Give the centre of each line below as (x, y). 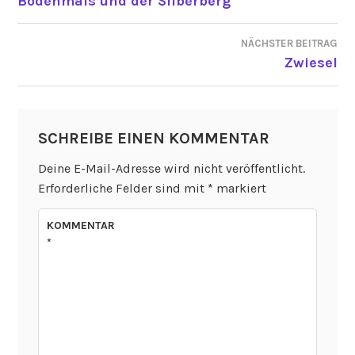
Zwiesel (311, 63)
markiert (239, 188)
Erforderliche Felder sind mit (122, 188)
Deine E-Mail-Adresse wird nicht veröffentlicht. (171, 168)
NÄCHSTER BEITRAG (289, 44)
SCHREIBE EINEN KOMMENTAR (153, 139)
